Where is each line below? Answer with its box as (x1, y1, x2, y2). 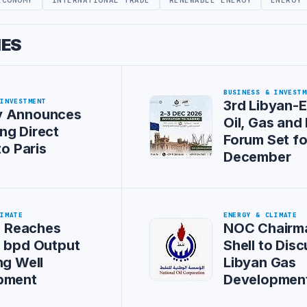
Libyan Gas (223, 254, 297, 271)
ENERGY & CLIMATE (223, 211, 297, 220)
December (223, 149, 291, 166)
